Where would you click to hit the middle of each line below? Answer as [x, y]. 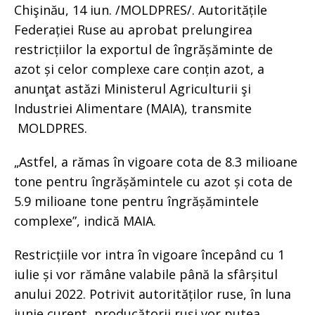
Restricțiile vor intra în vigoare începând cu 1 [149, 254]
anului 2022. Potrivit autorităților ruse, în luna [153, 294]
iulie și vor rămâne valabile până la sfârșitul [146, 274]
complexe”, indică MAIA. [85, 220]
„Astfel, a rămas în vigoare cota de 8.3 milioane [156, 161]
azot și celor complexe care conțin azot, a [139, 69]
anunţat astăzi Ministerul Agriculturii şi [133, 88]
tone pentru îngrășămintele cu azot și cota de [153, 181]
